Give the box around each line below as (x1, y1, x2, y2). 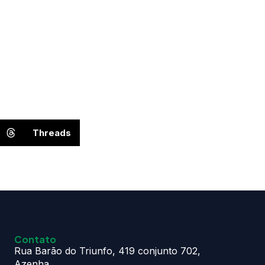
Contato (14, 233, 56, 246)
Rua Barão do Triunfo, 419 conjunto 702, (14, 245, 201, 257)
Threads (32, 127, 71, 138)
